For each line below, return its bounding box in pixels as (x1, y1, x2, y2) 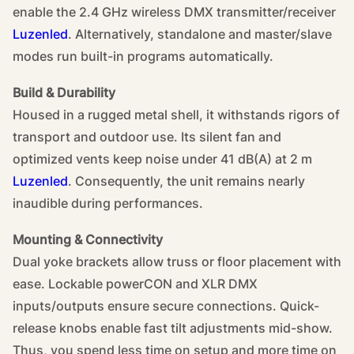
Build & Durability (13, 85, 115, 101)
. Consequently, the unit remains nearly (68, 173, 305, 190)
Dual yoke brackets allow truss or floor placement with (13, 254, 341, 270)
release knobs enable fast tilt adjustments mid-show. (13, 320, 333, 337)
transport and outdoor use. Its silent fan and (13, 129, 281, 145)
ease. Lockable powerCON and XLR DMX (13, 276, 258, 292)
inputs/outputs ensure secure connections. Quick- (13, 298, 319, 314)
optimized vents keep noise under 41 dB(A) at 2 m (13, 151, 312, 168)
